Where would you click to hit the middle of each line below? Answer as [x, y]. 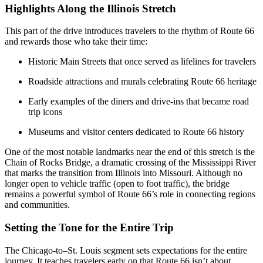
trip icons [45, 112]
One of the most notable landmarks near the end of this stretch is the [130, 152]
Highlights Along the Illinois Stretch [90, 8]
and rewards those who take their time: [76, 42]
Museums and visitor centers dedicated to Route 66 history [136, 132]
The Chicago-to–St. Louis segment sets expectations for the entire [126, 250]
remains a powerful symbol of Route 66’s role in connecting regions [130, 194]
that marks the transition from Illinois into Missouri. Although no [124, 173]
